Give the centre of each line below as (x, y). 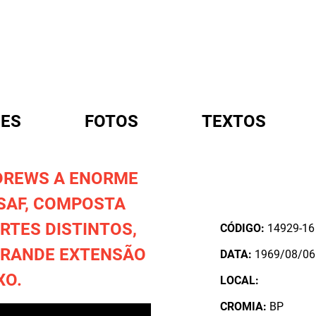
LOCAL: (240, 280)
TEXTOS (234, 121)
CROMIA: (244, 306)
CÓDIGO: (243, 228)
